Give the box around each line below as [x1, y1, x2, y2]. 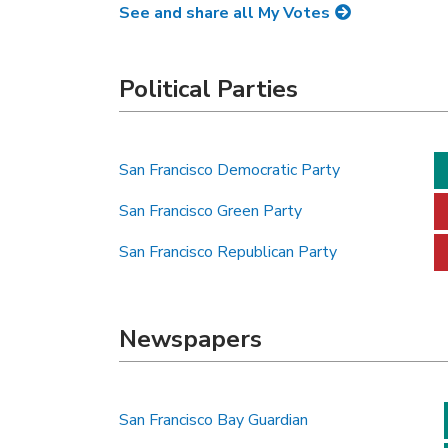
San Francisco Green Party [119, 200, 302, 222]
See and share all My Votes [119, 2, 330, 24]
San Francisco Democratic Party [119, 159, 340, 181]
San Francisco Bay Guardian [119, 409, 308, 431]
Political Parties [119, 73, 298, 105]
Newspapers [119, 323, 262, 355]
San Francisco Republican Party [119, 241, 337, 263]
